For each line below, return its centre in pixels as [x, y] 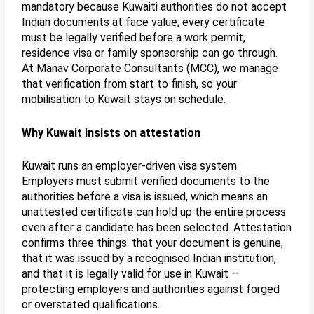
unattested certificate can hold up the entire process [154, 212]
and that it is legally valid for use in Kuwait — [131, 274]
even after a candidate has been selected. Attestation [157, 228]
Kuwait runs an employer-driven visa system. [131, 166]
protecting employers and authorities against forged [151, 289]
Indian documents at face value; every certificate [144, 22]
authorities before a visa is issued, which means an [145, 197]
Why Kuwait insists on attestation [111, 132]
